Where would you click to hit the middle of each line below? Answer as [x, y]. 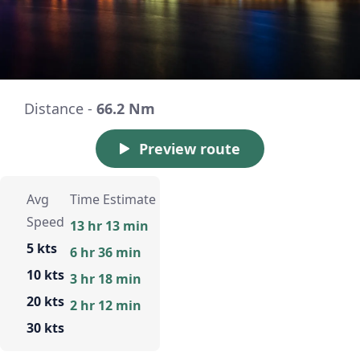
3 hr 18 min [105, 278]
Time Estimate [112, 199]
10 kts [45, 274]
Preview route [190, 148]
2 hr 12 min [105, 305]
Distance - [60, 108]
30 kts [45, 327]
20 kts [45, 301]
